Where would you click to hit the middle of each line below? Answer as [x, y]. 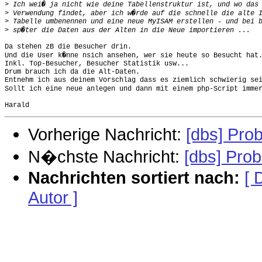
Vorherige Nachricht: [107, 134]
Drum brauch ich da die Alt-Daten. [72, 72]
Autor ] [53, 197]
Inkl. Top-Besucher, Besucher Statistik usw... [97, 63]
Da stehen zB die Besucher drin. [68, 46]
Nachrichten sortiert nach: [134, 177]
